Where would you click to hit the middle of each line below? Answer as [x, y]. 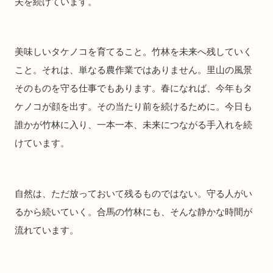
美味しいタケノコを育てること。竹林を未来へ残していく [133, 52]
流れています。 [47, 230]
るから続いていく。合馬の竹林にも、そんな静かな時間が [133, 211]
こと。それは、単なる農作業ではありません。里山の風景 [133, 70]
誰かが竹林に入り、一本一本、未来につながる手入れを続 [133, 125]
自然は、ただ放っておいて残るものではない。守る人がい [133, 193]
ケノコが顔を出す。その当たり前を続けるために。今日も [133, 107]
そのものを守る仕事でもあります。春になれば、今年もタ [133, 88]
